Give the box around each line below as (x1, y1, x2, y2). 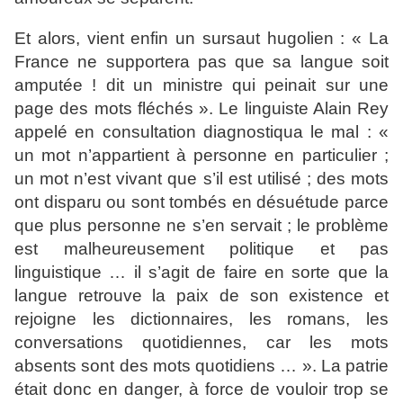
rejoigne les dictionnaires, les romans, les (14, 309, 389, 329)
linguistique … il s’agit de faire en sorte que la (14, 263, 389, 282)
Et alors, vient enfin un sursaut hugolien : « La (14, 29, 389, 49)
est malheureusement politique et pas (14, 239, 389, 259)
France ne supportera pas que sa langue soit (14, 52, 389, 72)
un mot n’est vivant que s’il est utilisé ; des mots (14, 169, 389, 189)
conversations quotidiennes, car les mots (14, 333, 389, 353)
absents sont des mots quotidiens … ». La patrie (14, 356, 389, 376)
